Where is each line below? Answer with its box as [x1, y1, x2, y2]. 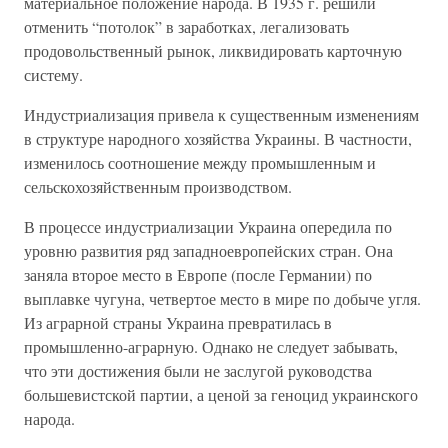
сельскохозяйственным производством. [24, 176, 292, 197]
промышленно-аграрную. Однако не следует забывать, [24, 336, 398, 357]
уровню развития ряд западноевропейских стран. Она [24, 240, 393, 261]
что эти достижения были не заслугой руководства [24, 360, 372, 381]
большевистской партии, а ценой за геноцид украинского [24, 384, 418, 405]
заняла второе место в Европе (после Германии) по [24, 264, 372, 285]
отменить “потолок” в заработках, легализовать [24, 16, 349, 37]
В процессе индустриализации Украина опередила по [24, 216, 392, 237]
